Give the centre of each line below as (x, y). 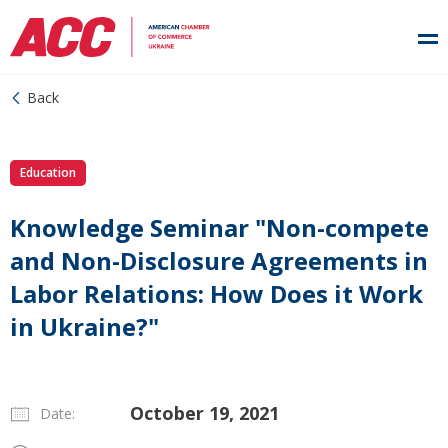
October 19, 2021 (204, 413)
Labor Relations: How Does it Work (216, 293)
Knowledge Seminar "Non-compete (219, 227)
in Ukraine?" (84, 326)
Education (48, 172)
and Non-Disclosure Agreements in (219, 260)
